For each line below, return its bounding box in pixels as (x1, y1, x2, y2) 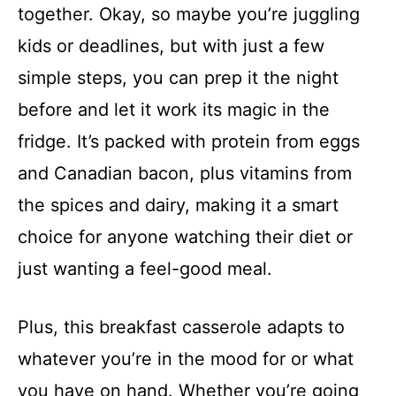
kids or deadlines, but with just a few (18, 35, 324, 57)
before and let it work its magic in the (18, 99, 330, 121)
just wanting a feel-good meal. (18, 258, 272, 280)
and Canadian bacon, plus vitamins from (18, 163, 352, 185)
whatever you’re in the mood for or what (18, 348, 354, 370)
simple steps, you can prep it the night (18, 67, 339, 89)
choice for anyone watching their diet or (18, 226, 353, 248)
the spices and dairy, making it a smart (18, 194, 339, 217)
